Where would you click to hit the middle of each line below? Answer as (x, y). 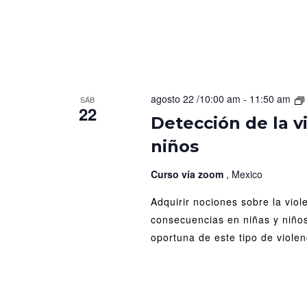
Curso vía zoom (188, 174)
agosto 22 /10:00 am (195, 99)
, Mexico (244, 174)
